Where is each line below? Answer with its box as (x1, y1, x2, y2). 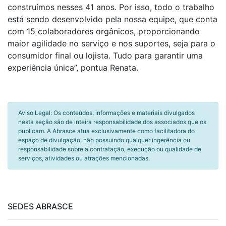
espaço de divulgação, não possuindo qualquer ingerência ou (18, 136, 190, 144)
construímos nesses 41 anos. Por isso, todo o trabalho (8, 2, 214, 12)
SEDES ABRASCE (8, 201, 73, 211)
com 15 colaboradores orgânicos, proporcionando (8, 26, 200, 36)
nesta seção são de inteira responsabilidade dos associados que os (18, 118, 206, 126)
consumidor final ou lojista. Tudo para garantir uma (8, 50, 203, 61)
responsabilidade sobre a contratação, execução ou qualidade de (18, 145, 201, 153)
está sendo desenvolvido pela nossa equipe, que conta (8, 14, 217, 24)
